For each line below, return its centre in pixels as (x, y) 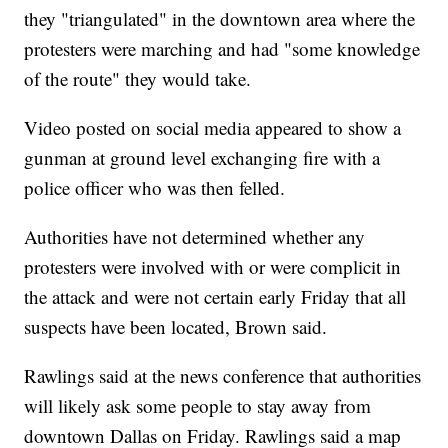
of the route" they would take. (138, 79)
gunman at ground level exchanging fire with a (202, 158)
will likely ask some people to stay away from (198, 406)
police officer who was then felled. (155, 188)
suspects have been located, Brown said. (176, 327)
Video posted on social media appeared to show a (213, 128)
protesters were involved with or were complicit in (213, 267)
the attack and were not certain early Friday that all (215, 297)
